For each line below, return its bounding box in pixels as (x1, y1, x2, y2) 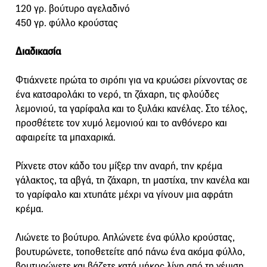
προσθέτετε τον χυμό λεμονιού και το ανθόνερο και (15, 117, 227, 130)
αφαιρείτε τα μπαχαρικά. (15, 131, 116, 144)
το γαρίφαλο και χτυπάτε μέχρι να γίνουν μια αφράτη (15, 188, 233, 201)
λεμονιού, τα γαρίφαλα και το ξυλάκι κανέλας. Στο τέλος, (15, 103, 247, 116)
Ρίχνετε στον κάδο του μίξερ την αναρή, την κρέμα (15, 160, 222, 173)
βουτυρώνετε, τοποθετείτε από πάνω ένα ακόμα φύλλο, (15, 246, 245, 259)
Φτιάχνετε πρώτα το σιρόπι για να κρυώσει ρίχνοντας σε (15, 74, 247, 87)
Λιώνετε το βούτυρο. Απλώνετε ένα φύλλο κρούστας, (15, 231, 235, 244)
